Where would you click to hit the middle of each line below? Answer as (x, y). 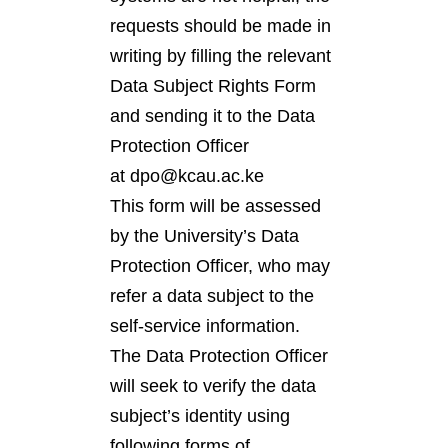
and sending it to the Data (212, 116)
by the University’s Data (204, 236)
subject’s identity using (200, 416)
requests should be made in (220, 26)
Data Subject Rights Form (213, 86)
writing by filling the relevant (220, 56)
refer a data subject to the (212, 296)
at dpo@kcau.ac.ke (187, 176)
